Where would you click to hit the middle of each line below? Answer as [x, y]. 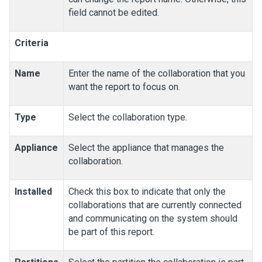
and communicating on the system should [153, 218]
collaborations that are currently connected [155, 205]
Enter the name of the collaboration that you [157, 73]
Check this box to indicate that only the [147, 191]
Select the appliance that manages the [146, 147]
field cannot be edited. [114, 12]
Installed [33, 191]
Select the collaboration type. [128, 117]
